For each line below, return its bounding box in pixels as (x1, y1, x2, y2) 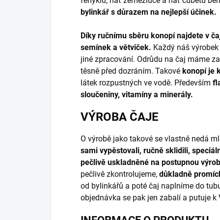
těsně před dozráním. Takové (81, 66, 182, 76)
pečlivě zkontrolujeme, (81, 169, 159, 179)
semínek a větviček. (81, 43, 153, 53)
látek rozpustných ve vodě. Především (81, 78, 213, 88)
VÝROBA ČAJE (81, 110, 159, 124)
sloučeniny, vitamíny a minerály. (81, 90, 193, 100)
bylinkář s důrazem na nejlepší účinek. (81, 7, 217, 17)
